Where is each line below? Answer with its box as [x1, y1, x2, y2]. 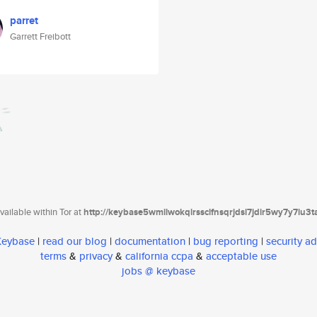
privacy [79, 248, 113, 264]
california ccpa [125, 248, 193, 264]
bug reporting [193, 234, 258, 249]
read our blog [42, 234, 107, 249]
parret [10, 13, 38, 28]
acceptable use [206, 248, 277, 264]
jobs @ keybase [122, 263, 195, 279]
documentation [115, 234, 185, 249]
